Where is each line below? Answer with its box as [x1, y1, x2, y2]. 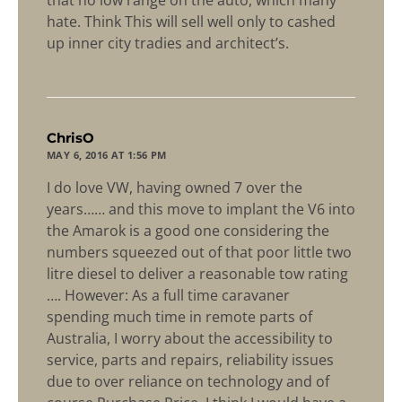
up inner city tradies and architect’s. [47, 33, 289, 54]
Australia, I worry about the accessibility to [47, 328, 333, 349]
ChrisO [47, 129, 94, 147]
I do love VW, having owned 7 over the [47, 178, 302, 198]
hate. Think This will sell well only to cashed [47, 12, 336, 32]
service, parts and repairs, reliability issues [47, 350, 334, 371]
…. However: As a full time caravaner [47, 285, 290, 306]
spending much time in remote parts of [47, 307, 312, 328]
